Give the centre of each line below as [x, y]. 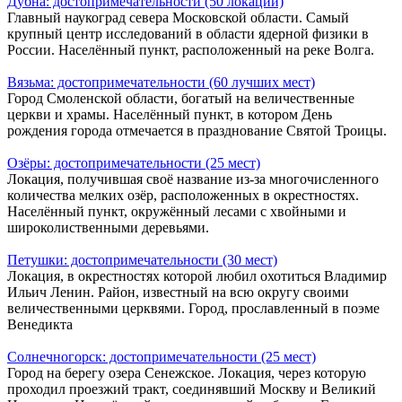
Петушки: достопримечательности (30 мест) [142, 259]
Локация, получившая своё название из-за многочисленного [193, 179]
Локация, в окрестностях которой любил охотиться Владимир [197, 275]
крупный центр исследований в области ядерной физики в [188, 33]
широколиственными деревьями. [108, 227]
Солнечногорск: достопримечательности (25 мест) [162, 356]
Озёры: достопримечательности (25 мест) [134, 162]
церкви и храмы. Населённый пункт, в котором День [170, 114]
